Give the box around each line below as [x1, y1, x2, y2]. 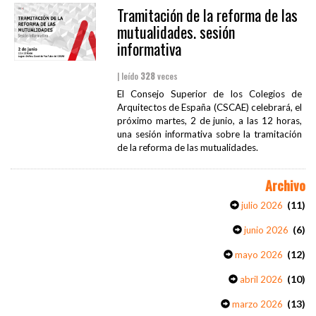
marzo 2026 [230, 298, 283, 310]
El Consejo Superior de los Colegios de [116, 88, 302, 100]
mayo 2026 [233, 249, 283, 261]
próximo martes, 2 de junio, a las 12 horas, [116, 115, 302, 127]
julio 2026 [239, 200, 283, 212]
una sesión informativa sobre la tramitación [116, 128, 302, 140]
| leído [116, 70, 140, 83]
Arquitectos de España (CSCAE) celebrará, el [116, 102, 302, 114]
